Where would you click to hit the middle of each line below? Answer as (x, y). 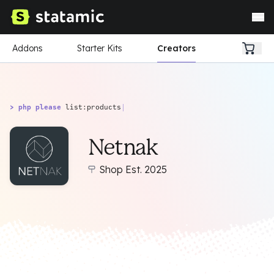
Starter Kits (100, 48)
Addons (28, 48)
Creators (176, 48)
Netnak (123, 147)
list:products (93, 107)
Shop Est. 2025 (133, 169)
